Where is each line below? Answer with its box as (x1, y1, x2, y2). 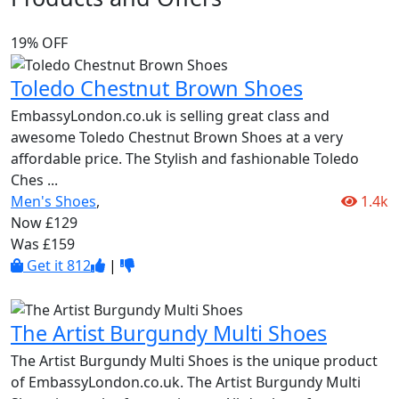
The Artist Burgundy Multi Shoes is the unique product (11, 351, 378, 371)
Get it (27, 256, 63, 276)
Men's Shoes (11, 191, 96, 212)
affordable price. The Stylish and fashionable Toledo (11, 149, 359, 169)
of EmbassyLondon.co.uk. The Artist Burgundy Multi (11, 372, 361, 393)
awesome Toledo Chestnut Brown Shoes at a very (11, 127, 343, 148)
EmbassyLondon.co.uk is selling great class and (11, 106, 330, 126)
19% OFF (11, 32, 68, 53)
